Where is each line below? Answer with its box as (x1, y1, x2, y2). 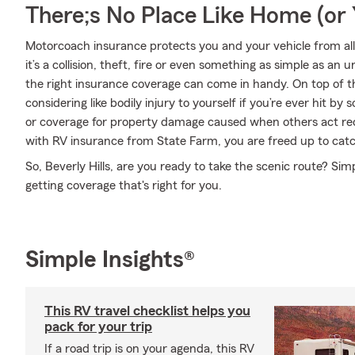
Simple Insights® (25, 248, 195, 272)
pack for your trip (44, 319, 152, 334)
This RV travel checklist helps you (44, 303, 250, 318)
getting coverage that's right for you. (25, 179, 222, 192)
